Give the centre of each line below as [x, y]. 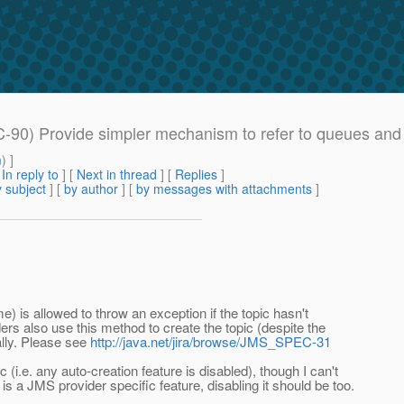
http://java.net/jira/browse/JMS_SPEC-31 [211, 342]
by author [91, 189]
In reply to [30, 174]
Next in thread [117, 174]
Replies [196, 174]
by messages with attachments [224, 189]
